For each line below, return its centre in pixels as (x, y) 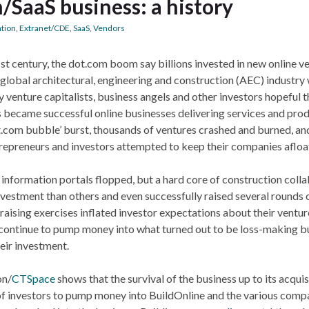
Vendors (109, 28)
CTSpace (33, 278)
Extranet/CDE (44, 28)
